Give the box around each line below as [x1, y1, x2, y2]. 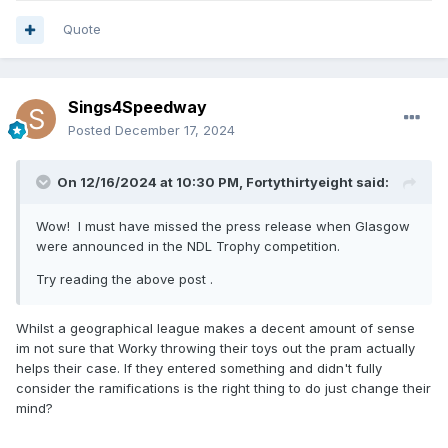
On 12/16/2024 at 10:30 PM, [57, 174, 246, 191]
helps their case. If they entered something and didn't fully [16, 360, 382, 377]
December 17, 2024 [115, 122, 235, 139]
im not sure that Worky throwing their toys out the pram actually [16, 340, 415, 357]
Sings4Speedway [68, 97, 207, 118]
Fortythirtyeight [246, 174, 353, 191]
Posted [68, 122, 115, 139]
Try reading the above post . [36, 271, 213, 288]
